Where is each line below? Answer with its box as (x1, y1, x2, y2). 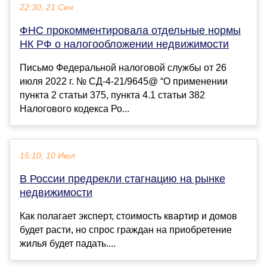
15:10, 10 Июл (20, 151, 75, 160)
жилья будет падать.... (20, 238, 116, 249)
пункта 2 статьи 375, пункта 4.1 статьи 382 (20, 89, 205, 100)
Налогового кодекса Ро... (20, 103, 129, 114)
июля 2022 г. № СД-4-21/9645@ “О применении (20, 76, 228, 86)
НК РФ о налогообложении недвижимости (20, 38, 229, 50)
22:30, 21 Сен (20, 2, 73, 12)
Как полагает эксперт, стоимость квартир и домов (20, 210, 237, 221)
